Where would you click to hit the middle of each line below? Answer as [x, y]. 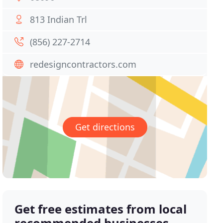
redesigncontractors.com [83, 64]
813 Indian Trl [59, 19]
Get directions [105, 127]
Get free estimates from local [101, 209]
